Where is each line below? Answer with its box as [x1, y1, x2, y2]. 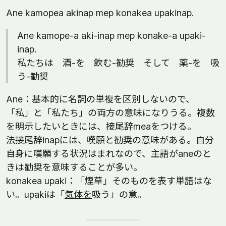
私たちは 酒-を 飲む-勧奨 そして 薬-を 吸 [17, 58, 219, 68]
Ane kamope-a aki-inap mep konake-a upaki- [17, 30, 206, 41]
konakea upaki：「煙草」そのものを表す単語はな [6, 176, 212, 186]
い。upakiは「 [6, 189, 65, 200]
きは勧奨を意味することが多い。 [6, 162, 142, 173]
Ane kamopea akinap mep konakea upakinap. [6, 8, 194, 18]
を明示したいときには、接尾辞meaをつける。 [6, 121, 196, 132]
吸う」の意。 [92, 189, 146, 200]
